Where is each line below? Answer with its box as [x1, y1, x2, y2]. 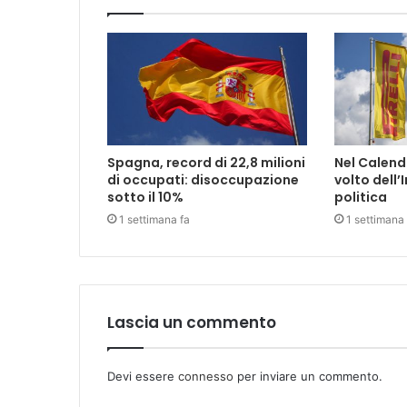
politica [333, 187, 387, 206]
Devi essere [107, 368, 178, 383]
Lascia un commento [107, 311, 276, 333]
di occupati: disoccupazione [107, 170, 299, 189]
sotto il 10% [107, 187, 184, 206]
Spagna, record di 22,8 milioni [107, 153, 305, 172]
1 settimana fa [119, 212, 190, 226]
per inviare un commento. [233, 368, 382, 383]
